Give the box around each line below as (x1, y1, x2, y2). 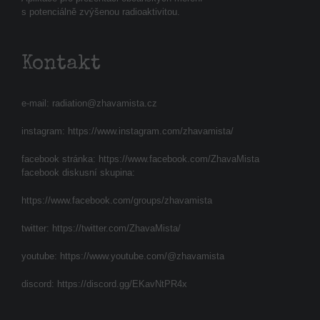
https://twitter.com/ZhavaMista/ (52, 223, 181, 234)
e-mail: (21, 98, 52, 109)
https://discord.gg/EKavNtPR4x (57, 279, 187, 289)
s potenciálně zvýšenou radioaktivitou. (21, 6, 180, 17)
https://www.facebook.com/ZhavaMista (99, 154, 259, 164)
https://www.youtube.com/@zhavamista (60, 251, 224, 261)
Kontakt (21, 54, 101, 74)
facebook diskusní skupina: (21, 167, 135, 178)
